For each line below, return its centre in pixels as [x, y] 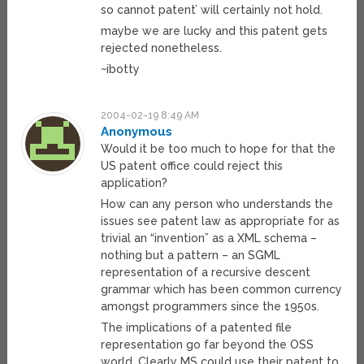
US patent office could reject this [192, 166]
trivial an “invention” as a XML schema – [209, 238]
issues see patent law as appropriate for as [221, 221]
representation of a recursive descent [206, 273]
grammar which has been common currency [222, 290]
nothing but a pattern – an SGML [191, 256]
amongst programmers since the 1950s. [210, 307]
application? [134, 183]
